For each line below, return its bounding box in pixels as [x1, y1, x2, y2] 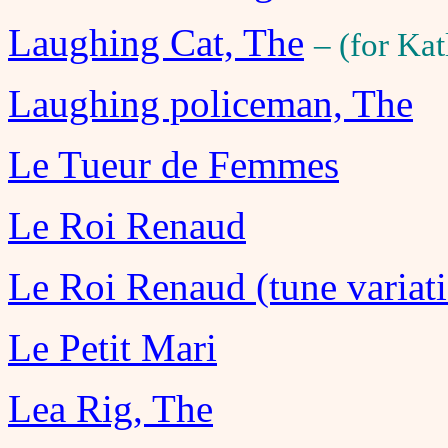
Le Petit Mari [8, 326, 217, 369]
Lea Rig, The [8, 387, 213, 430]
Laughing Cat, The [8, 21, 304, 64]
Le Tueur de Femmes [8, 143, 339, 186]
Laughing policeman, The [8, 82, 413, 125]
